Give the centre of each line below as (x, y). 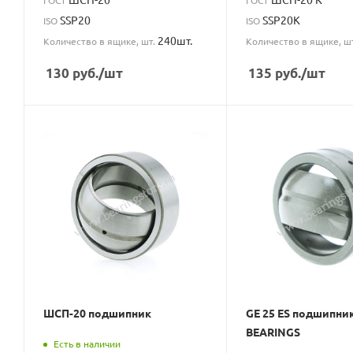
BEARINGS (273, 332)
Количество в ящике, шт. (100, 41)
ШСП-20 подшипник (97, 313)
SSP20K (281, 19)
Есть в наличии (87, 344)
